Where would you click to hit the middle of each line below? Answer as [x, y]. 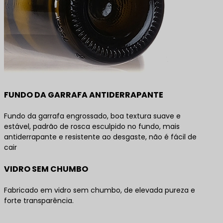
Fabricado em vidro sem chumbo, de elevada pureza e [100, 190]
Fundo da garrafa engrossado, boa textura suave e [92, 116]
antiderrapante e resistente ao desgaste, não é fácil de [100, 137]
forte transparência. [39, 200]
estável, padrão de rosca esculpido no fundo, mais [92, 126]
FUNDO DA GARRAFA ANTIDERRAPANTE [84, 95]
